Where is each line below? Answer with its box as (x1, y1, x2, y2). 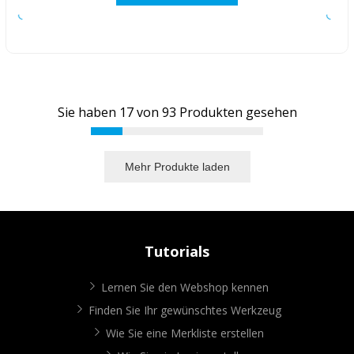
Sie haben (57, 103, 119, 121)
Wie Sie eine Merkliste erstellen (105, 326, 264, 341)
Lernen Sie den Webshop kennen (100, 280, 269, 296)
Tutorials (145, 242, 209, 262)
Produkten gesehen (175, 103, 297, 121)
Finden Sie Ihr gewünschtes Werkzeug (88, 303, 281, 318)
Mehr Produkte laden (124, 160, 230, 173)
